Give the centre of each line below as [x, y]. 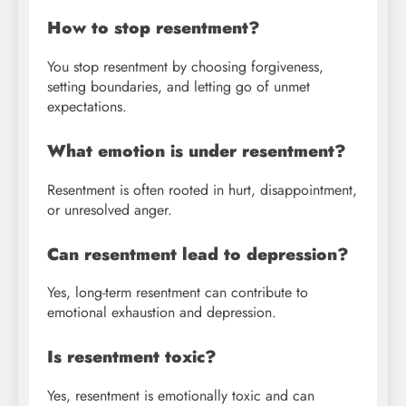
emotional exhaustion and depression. [162, 313]
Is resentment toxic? [132, 357]
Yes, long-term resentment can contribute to [178, 293]
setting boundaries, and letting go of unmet [179, 86]
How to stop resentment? [154, 28]
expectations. [87, 106]
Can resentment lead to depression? [198, 254]
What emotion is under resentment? [197, 150]
